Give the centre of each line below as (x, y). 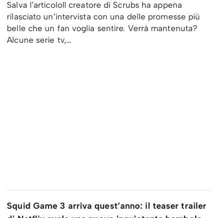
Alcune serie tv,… (40, 40)
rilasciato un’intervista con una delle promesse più (104, 17)
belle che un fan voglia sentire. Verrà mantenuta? (102, 28)
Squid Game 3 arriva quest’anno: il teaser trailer (107, 206)
